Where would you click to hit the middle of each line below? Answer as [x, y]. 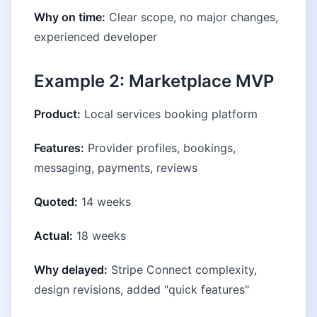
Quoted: [56, 202]
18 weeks [99, 236]
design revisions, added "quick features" [142, 289]
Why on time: [70, 17]
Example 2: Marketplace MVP [154, 81]
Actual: [53, 236]
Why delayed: [71, 270]
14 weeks [104, 202]
